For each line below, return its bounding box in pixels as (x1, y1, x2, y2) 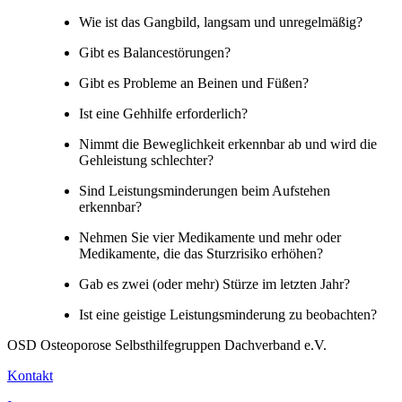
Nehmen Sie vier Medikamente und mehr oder (79, 229, 341, 245)
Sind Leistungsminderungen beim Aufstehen (79, 182, 330, 198)
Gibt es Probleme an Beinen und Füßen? (79, 74, 309, 91)
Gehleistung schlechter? (79, 152, 214, 168)
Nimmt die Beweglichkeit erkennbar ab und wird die (79, 135, 377, 152)
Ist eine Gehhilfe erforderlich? (79, 105, 248, 121)
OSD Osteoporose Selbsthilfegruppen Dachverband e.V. (7, 336, 327, 353)
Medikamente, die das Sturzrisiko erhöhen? (79, 245, 323, 261)
